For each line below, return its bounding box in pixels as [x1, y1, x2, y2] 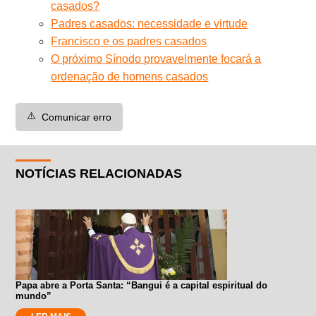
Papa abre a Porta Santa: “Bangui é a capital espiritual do [16, 279, 268, 291]
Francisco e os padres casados [51, 35, 207, 47]
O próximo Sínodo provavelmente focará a [51, 52, 262, 65]
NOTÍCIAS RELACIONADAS [16, 166, 183, 181]
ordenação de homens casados [51, 70, 209, 83]
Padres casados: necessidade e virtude [51, 17, 248, 30]
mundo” [16, 290, 52, 301]
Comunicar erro [42, 111, 112, 123]
